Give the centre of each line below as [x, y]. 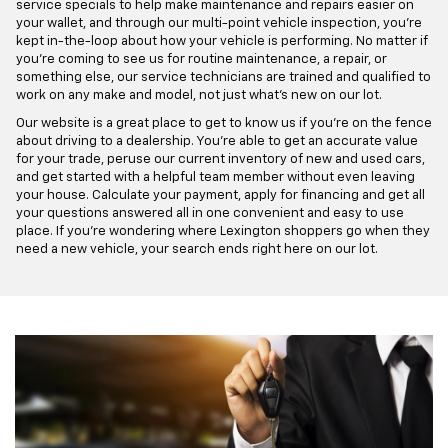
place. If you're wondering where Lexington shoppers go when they [223, 231]
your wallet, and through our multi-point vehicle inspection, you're [219, 23]
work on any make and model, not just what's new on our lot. [199, 95]
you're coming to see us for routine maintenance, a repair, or [201, 59]
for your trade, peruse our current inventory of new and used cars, [220, 159]
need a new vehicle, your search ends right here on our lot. [197, 249]
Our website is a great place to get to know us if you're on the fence [224, 123]
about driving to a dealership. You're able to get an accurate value [217, 141]
